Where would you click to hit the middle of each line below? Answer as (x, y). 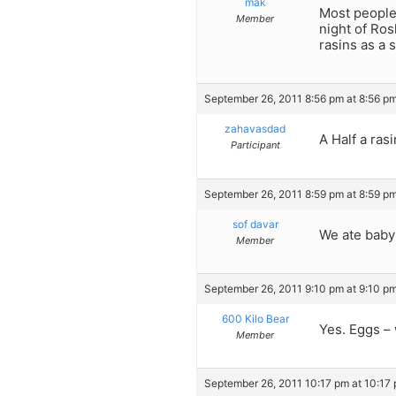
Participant (255, 145)
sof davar (255, 224)
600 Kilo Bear (255, 319)
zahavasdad (255, 129)
